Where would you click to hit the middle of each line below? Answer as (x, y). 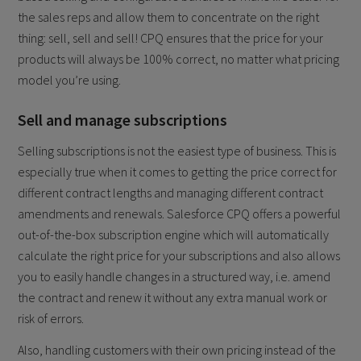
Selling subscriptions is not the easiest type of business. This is (177, 150)
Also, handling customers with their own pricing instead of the (177, 349)
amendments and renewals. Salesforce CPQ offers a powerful (180, 213)
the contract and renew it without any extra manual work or (173, 297)
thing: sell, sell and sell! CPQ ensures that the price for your (171, 38)
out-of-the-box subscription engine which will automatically (174, 234)
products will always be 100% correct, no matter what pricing (179, 59)
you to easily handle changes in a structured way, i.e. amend (174, 276)
